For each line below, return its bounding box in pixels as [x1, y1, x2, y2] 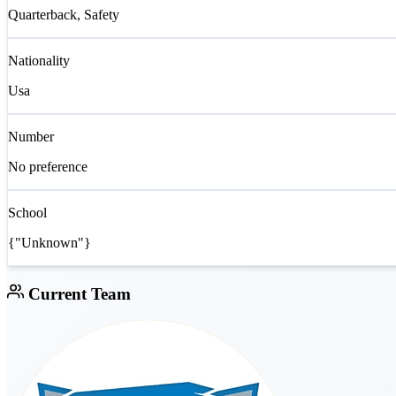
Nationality [8, 53, 70, 69]
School [8, 205, 47, 221]
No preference [8, 159, 88, 175]
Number [8, 129, 54, 145]
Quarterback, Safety [8, 7, 119, 23]
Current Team [23, 284, 131, 303]
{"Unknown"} [8, 235, 91, 251]
